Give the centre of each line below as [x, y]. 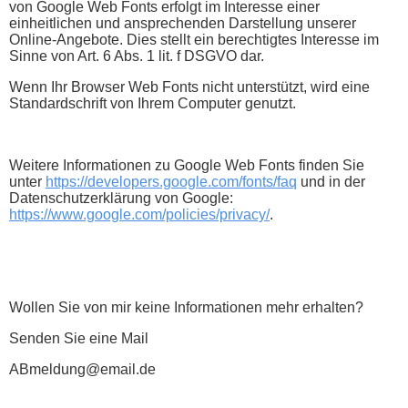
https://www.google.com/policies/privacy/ [139, 214]
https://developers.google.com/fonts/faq [171, 181]
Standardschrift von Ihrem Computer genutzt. [153, 103]
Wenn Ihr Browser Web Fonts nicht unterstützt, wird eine [189, 87]
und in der [331, 181]
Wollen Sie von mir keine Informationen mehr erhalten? [186, 307]
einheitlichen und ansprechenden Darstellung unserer [183, 23]
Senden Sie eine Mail [79, 338]
